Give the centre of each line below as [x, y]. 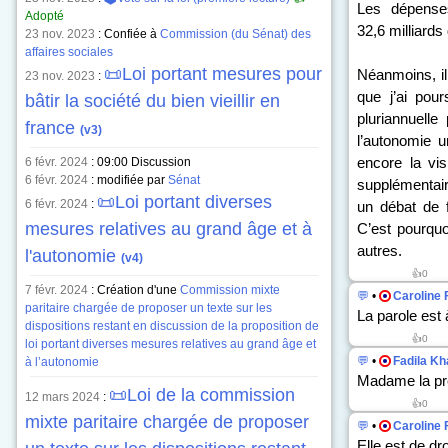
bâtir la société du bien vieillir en [152, 101]
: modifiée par [128, 180]
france [52, 128]
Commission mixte [230, 290]
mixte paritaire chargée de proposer [167, 422]
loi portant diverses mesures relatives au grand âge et [170, 344]
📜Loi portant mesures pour [213, 74]
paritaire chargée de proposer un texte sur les [148, 308]
